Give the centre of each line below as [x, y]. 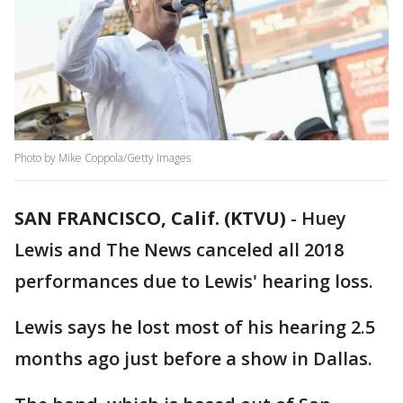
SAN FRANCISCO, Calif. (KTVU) [150, 219]
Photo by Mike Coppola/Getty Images [103, 158]
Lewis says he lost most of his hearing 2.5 [195, 327]
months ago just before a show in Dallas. [196, 359]
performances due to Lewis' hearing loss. [196, 282]
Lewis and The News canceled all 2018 [179, 250]
